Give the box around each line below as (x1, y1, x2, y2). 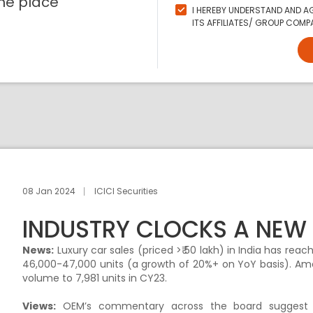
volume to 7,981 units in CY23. (22, 271, 170, 285)
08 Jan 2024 (22, 184, 76, 197)
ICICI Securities (94, 184, 159, 197)
